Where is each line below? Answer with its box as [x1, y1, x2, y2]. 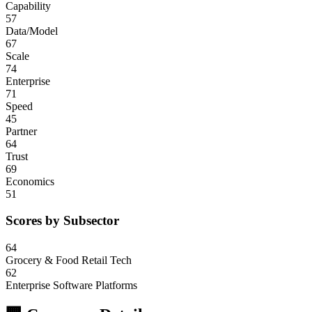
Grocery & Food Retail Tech [6, 254, 132, 267]
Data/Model [6, 24, 58, 37]
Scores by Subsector [6, 213, 119, 228]
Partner [6, 125, 37, 137]
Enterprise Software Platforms [6, 279, 137, 292]
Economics [6, 175, 54, 187]
